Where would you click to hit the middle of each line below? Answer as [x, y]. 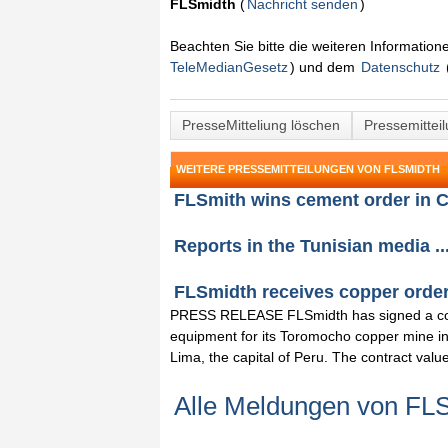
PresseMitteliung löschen [261, 125]
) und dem [324, 67]
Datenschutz [400, 67]
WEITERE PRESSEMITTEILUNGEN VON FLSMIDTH [308, 169]
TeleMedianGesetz [229, 67]
